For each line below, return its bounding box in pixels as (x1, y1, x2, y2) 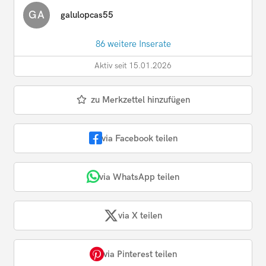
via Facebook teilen (101, 132, 178, 144)
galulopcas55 (61, 9, 113, 21)
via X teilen (118, 210, 162, 221)
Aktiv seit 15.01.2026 (94, 61, 172, 71)
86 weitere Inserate (95, 39, 171, 50)
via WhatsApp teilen (99, 171, 179, 182)
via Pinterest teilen (103, 248, 177, 259)
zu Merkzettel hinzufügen (90, 94, 190, 106)
